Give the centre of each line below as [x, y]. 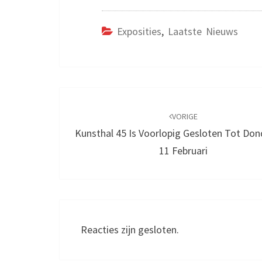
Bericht [88, 98]
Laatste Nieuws [203, 32]
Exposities [139, 32]
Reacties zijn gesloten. [130, 230]
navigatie [94, 119]
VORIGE [185, 117]
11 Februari [184, 151]
